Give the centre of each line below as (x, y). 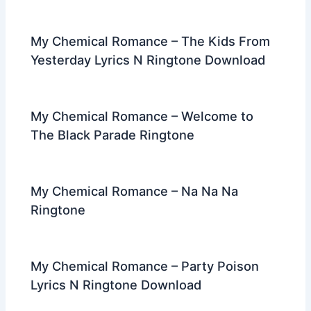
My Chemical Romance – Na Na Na (135, 191)
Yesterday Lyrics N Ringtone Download (148, 59)
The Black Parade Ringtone (113, 134)
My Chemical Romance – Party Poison (145, 266)
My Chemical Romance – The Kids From (151, 41)
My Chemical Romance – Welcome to (142, 116)
